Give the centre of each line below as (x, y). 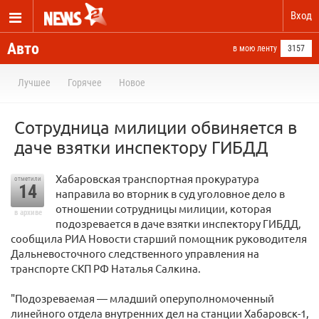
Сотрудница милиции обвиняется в (156, 127)
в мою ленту (255, 48)
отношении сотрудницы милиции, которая (163, 208)
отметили (27, 179)
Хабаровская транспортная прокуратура (157, 178)
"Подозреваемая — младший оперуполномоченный (142, 298)
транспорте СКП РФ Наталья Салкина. (106, 268)
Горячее (85, 83)
